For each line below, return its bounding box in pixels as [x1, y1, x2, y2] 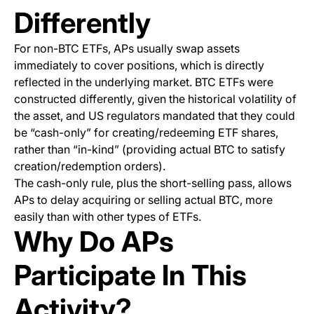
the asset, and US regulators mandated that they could [14, 109, 295, 123]
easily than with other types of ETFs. [14, 210, 201, 224]
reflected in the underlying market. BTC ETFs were [14, 75, 273, 90]
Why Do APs [14, 224, 174, 259]
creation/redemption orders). [14, 159, 165, 174]
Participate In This [14, 258, 247, 293]
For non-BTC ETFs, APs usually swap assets [14, 41, 240, 56]
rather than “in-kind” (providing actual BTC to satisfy [14, 142, 285, 157]
